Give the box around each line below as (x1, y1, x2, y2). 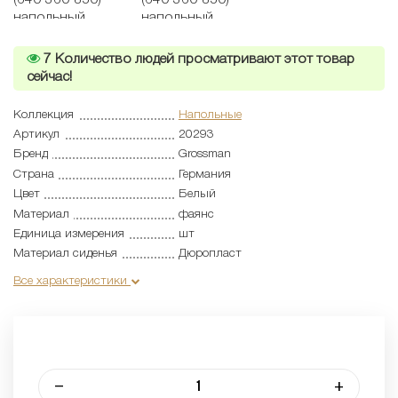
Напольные (178, 108, 242, 121)
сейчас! (27, 70, 72, 84)
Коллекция (13, 108, 74, 121)
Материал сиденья (13, 248, 117, 260)
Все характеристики (13, 275, 131, 288)
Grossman (178, 148, 231, 161)
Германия (178, 168, 231, 180)
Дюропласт (178, 248, 242, 260)
